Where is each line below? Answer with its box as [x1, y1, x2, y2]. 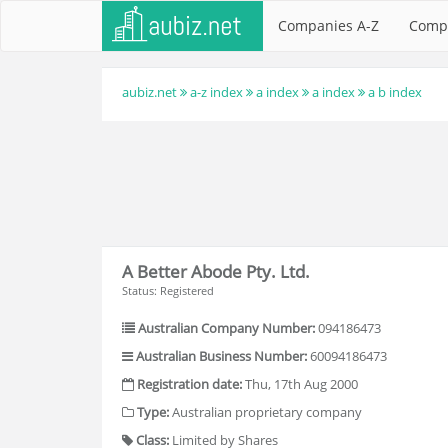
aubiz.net [122, 83, 177, 101]
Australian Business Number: [136, 347, 307, 365]
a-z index [190, 83, 243, 101]
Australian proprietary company [169, 403, 362, 421]
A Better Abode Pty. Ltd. [122, 259, 310, 283]
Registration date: [137, 375, 242, 393]
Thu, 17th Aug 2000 [242, 375, 358, 393]
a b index [368, 83, 422, 101]
